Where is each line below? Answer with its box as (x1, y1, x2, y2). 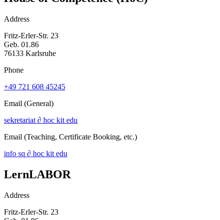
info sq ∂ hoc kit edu (4, 149, 67, 158)
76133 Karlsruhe (4, 49, 56, 57)
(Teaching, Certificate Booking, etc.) (24, 132, 137, 141)
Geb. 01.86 (4, 40, 39, 49)
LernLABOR (4, 167, 71, 181)
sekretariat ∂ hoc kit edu (4, 115, 78, 124)
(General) (24, 99, 54, 108)
